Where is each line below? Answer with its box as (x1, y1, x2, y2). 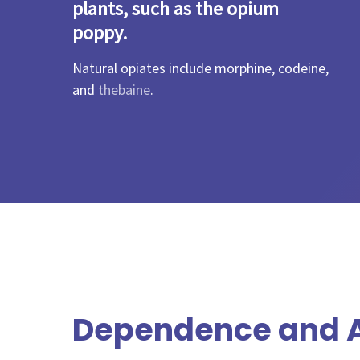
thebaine (98, 80, 150, 99)
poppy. (72, 20, 127, 45)
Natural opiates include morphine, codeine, (72, 59, 329, 77)
